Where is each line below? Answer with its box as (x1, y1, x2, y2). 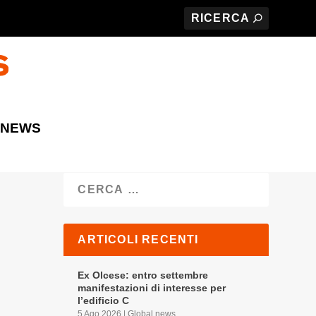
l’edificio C (78, 294, 130, 306)
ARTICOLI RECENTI (78, 233, 199, 245)
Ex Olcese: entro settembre (78, 269, 209, 281)
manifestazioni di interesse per (78, 281, 226, 293)
